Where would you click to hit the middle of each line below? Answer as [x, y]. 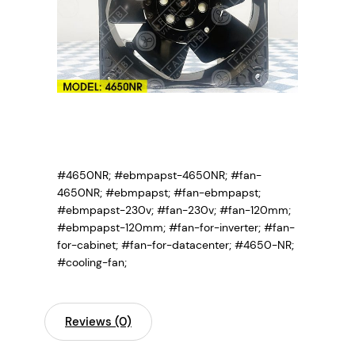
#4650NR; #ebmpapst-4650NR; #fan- [159, 175]
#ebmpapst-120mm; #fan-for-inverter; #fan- [176, 227]
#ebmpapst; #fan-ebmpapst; [183, 192]
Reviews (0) [98, 321]
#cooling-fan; [92, 262]
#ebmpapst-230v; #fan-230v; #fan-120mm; [174, 210]
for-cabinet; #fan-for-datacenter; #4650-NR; [176, 244]
